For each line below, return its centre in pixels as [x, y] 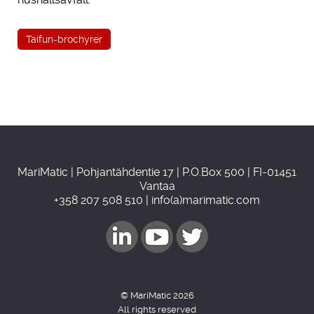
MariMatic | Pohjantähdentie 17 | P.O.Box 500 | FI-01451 [157, 172]
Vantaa [157, 186]
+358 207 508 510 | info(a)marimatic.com [157, 200]
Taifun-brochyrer [64, 39]
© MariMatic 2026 [157, 295]
